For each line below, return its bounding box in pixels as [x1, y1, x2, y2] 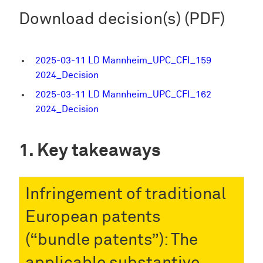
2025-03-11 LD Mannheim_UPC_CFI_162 [35, 89, 211, 100]
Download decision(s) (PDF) [19, 11, 225, 28]
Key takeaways [37, 141, 161, 160]
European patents [25, 208, 161, 225]
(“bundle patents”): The [25, 231, 198, 248]
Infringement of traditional [25, 186, 226, 203]
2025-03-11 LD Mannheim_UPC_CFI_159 [35, 55, 211, 66]
